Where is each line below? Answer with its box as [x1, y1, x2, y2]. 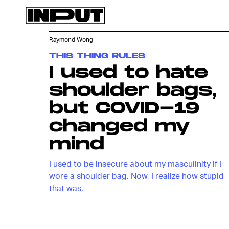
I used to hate [49, 63, 208, 83]
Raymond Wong [49, 36, 93, 44]
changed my [49, 117, 190, 136]
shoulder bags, [49, 81, 217, 101]
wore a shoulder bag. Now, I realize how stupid [49, 170, 224, 181]
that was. [49, 182, 83, 193]
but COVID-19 [49, 99, 199, 119]
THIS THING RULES [49, 51, 145, 61]
